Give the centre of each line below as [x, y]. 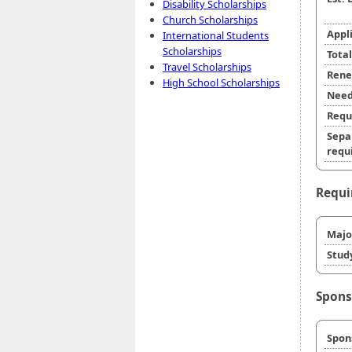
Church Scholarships [210, 20]
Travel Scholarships [207, 67]
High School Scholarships [221, 82]
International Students [216, 35]
